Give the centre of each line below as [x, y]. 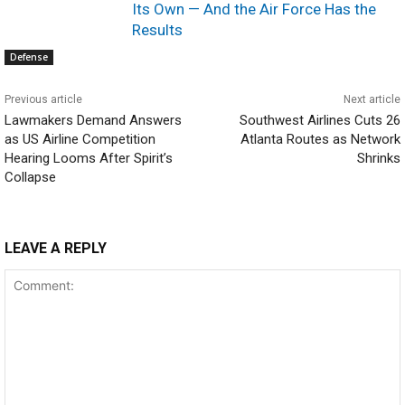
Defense [29, 57]
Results [158, 29]
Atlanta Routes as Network [320, 139]
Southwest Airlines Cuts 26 [320, 120]
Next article [372, 99]
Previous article [43, 99]
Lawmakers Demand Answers [93, 120]
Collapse [30, 177]
